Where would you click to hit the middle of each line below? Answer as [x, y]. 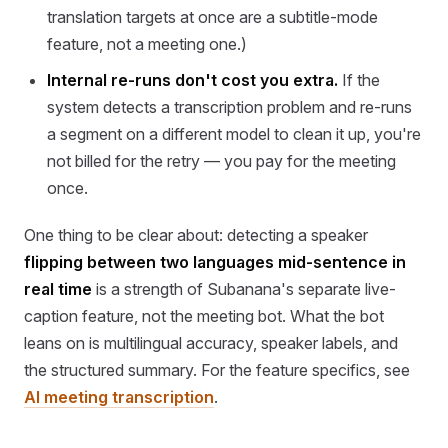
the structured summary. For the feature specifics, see [217, 369]
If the [359, 79]
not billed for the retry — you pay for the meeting [222, 160]
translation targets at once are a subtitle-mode [213, 16]
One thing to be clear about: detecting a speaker [196, 234]
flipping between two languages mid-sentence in [215, 261]
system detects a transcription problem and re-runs [230, 106]
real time [58, 288]
